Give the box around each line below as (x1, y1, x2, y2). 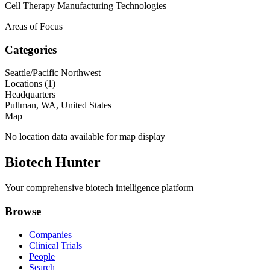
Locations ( (5, 78, 48, 89)
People (29, 251, 55, 262)
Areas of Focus (5, 20, 63, 31)
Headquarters (5, 89, 55, 100)
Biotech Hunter (5, 154, 101, 171)
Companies (29, 229, 72, 240)
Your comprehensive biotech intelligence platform (5, 183, 193, 193)
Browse (5, 204, 41, 218)
